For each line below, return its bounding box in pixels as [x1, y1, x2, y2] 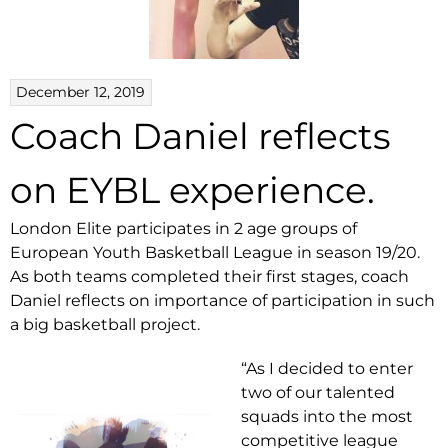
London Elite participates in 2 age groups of [10, 218, 357, 238]
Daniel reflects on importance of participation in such [10, 290, 435, 310]
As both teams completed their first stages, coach [10, 266, 409, 286]
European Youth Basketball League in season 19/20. [10, 242, 420, 262]
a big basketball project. [10, 314, 200, 334]
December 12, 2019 [16, 82, 146, 101]
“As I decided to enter [241, 358, 414, 378]
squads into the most [241, 406, 414, 426]
